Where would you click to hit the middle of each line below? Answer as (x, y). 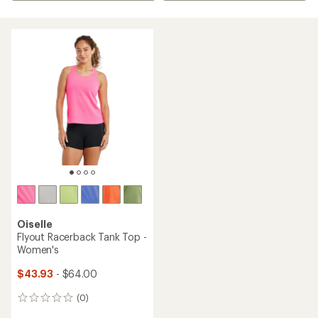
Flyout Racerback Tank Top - (82, 237)
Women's (38, 250)
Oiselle (35, 224)
